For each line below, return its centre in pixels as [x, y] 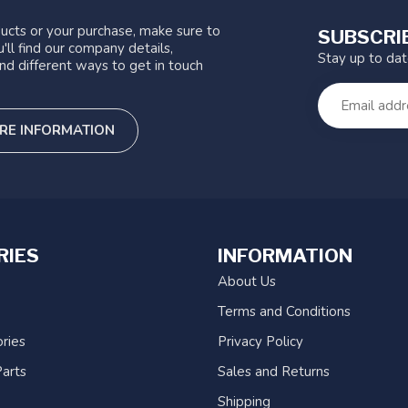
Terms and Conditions [284, 311]
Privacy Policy [260, 342]
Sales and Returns [274, 372]
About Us [247, 281]
